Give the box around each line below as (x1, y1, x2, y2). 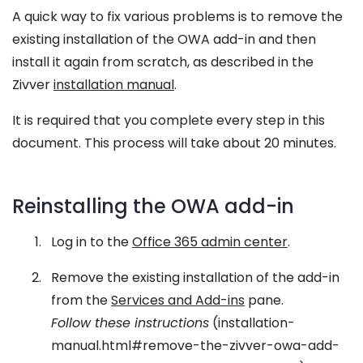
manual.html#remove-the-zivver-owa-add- (51, 336, 340, 355)
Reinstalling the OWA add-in (12, 193, 294, 220)
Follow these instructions (51, 314, 209, 332)
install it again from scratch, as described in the (12, 53, 314, 71)
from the (51, 291, 111, 310)
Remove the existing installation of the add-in (51, 268, 340, 287)
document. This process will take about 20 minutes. (12, 134, 336, 152)
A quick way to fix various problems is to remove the (12, 7, 343, 26)
